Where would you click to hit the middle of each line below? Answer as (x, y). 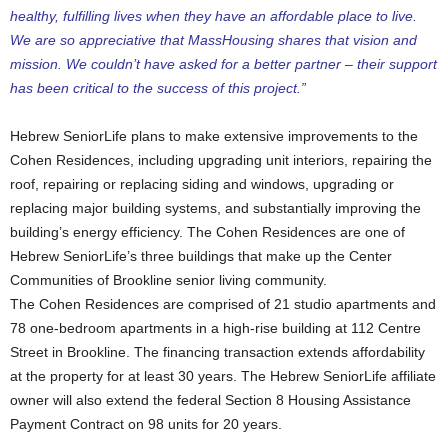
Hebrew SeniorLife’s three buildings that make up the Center (201, 256)
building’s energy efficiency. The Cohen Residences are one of (207, 232)
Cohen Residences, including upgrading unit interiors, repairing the (221, 160)
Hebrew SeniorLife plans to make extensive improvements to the (214, 136)
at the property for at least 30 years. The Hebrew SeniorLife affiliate (223, 376)
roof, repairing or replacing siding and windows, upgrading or (202, 184)
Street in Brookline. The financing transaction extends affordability (217, 352)
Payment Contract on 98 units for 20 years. (146, 424)
